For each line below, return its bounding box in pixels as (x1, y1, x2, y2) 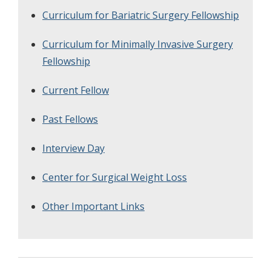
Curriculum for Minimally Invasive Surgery (42, 37, 233, 51)
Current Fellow (42, 83, 109, 97)
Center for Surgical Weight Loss (42, 170, 187, 184)
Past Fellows (42, 112, 98, 126)
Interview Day (42, 141, 105, 155)
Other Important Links (42, 199, 145, 213)
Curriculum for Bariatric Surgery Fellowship (42, 8, 239, 22)
